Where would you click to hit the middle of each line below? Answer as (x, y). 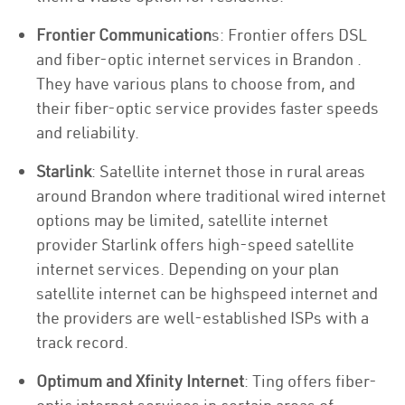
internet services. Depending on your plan (188, 269)
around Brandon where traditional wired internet (211, 196)
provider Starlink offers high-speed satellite (195, 245)
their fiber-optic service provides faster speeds (207, 108)
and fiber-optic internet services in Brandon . (199, 59)
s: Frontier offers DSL (289, 35)
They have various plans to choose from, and (196, 84)
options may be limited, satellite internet (182, 220)
